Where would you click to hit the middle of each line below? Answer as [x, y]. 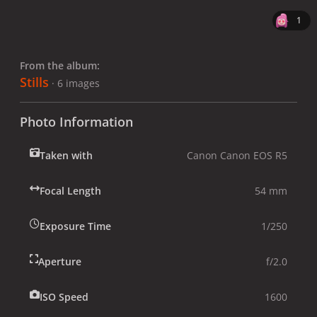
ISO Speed [64, 296]
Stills [34, 82]
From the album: [60, 65]
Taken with [66, 155]
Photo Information [76, 121]
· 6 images [76, 83]
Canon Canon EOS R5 [237, 155]
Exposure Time [75, 226]
